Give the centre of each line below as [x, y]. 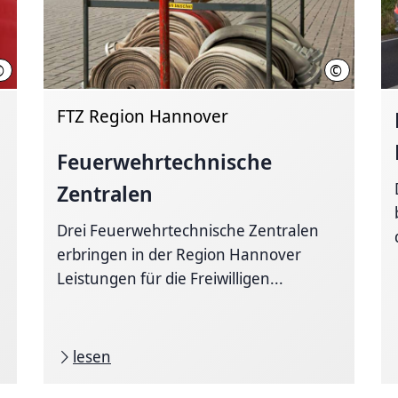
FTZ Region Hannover [143, 116]
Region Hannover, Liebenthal [75, 70]
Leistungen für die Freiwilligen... [170, 278]
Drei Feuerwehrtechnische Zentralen [188, 230]
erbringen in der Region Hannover [179, 254]
